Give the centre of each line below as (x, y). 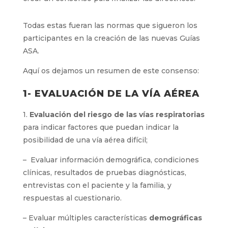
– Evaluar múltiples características (85, 218)
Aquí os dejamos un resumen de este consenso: (111, 71)
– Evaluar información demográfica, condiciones (111, 160)
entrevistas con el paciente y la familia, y (97, 185)
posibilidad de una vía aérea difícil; (85, 140)
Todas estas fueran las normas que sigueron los (110, 25)
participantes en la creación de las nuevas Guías (111, 38)
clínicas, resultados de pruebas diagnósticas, (104, 173)
